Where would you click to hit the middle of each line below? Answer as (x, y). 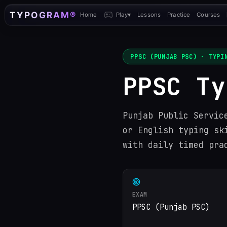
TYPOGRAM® (43, 15)
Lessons (149, 14)
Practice (179, 14)
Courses (208, 14)
